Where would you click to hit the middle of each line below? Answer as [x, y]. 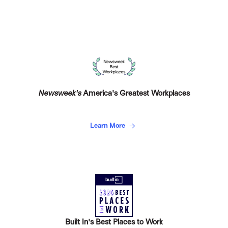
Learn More [108, 125]
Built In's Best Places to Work [114, 222]
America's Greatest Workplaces [136, 93]
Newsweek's [60, 93]
